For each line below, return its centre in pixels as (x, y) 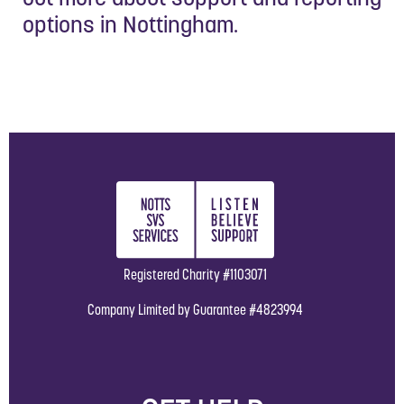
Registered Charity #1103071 (195, 274)
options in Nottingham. (130, 24)
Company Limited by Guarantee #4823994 (195, 309)
